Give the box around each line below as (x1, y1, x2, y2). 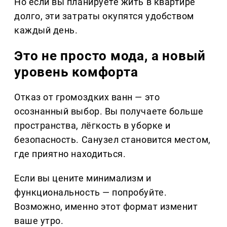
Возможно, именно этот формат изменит (14, 201, 198, 212)
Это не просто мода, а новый (14, 48, 206, 63)
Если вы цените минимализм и (14, 172, 152, 183)
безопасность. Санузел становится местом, (14, 134, 211, 145)
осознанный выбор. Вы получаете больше (14, 105, 204, 117)
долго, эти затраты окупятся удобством (14, 10, 194, 21)
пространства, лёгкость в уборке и (14, 120, 171, 131)
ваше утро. (14, 215, 64, 226)
